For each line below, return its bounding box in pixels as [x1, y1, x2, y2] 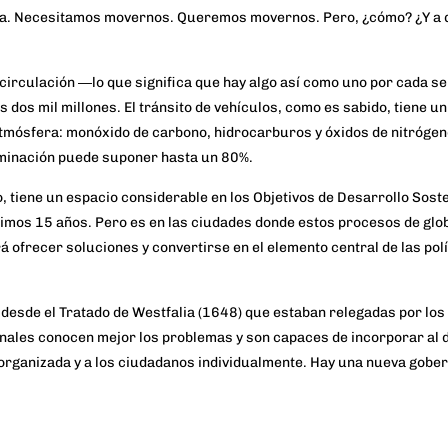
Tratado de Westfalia [59, 304, 195, 322]
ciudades [191, 214, 252, 232]
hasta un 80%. [161, 149, 253, 167]
